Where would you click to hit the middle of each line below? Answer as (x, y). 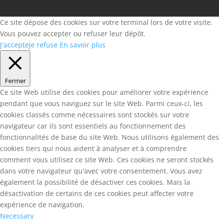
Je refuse (43, 45)
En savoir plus (83, 45)
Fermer (15, 81)
